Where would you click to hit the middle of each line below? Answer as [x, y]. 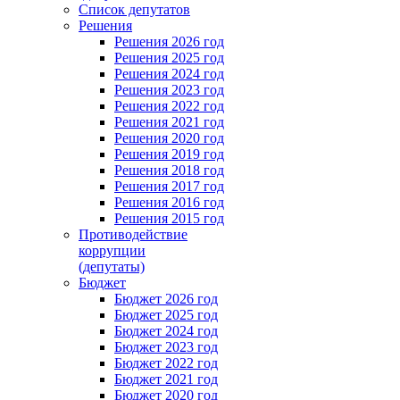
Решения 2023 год [169, 90]
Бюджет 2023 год [166, 347]
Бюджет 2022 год [166, 363]
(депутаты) [112, 267]
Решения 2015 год [169, 218]
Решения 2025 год [169, 58]
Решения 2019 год [169, 154]
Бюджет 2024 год [166, 331]
